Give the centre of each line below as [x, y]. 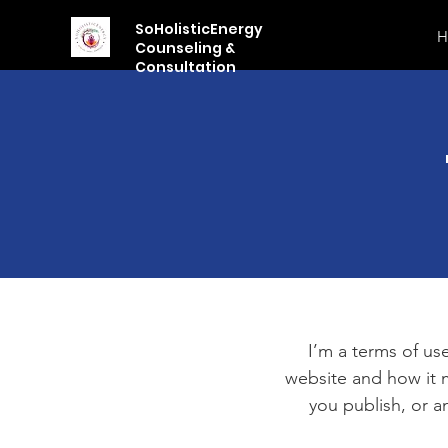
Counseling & [185, 48]
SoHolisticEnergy [199, 29]
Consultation [185, 67]
